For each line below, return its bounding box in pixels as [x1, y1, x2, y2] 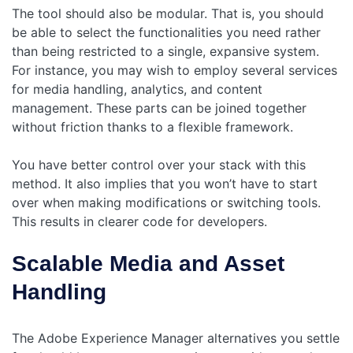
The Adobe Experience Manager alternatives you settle [12, 330, 340, 347]
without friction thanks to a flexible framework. [12, 119, 293, 136]
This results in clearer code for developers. [12, 214, 267, 230]
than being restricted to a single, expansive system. [12, 43, 319, 60]
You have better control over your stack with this [12, 157, 306, 173]
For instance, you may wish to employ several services [12, 62, 337, 79]
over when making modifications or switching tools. [12, 195, 321, 211]
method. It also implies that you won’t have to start [12, 176, 318, 192]
